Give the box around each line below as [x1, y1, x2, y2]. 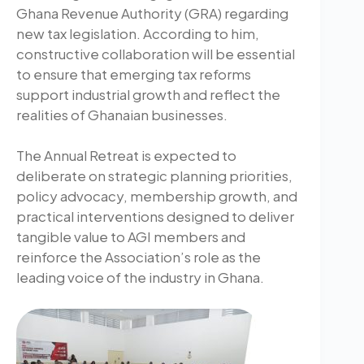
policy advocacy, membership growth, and [16, 187, 297, 206]
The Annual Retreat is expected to [16, 146, 236, 165]
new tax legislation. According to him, [16, 24, 259, 42]
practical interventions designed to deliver [16, 207, 294, 226]
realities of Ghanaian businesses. [16, 105, 227, 123]
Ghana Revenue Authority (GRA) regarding [16, 3, 288, 22]
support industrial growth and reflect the [16, 84, 280, 103]
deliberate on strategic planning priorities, [16, 167, 292, 185]
